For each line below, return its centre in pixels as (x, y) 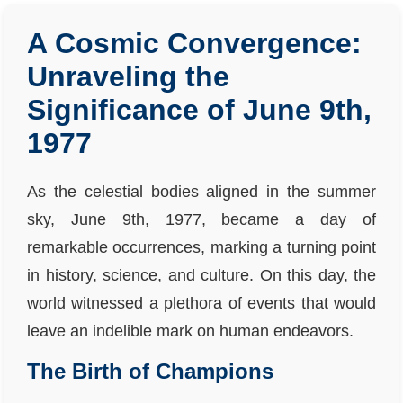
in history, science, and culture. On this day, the (201, 275)
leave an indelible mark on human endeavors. (190, 331)
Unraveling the (128, 76)
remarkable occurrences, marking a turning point (201, 247)
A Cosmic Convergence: (194, 43)
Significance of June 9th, (199, 110)
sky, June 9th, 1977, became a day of (201, 219)
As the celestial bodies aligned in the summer (201, 192)
